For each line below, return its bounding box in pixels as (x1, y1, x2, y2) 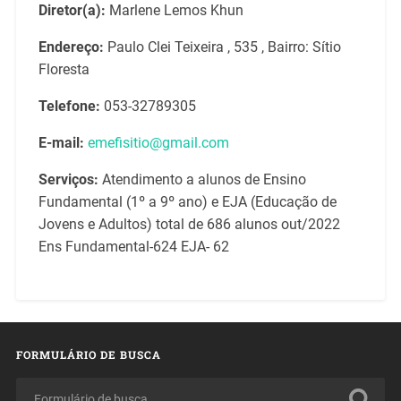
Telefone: (38, 97, 100, 115)
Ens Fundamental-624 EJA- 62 (38, 237, 229, 255)
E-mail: (38, 133, 88, 151)
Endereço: (38, 38, 104, 55)
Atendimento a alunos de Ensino (98, 170, 306, 188)
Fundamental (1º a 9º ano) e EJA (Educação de (38, 192, 337, 210)
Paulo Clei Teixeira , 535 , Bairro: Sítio (103, 38, 341, 55)
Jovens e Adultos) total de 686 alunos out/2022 (38, 215, 340, 233)
